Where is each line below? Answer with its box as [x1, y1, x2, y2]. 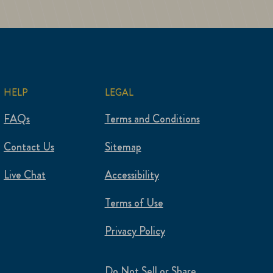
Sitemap [104, 139, 141, 155]
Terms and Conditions [104, 111, 200, 127]
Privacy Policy [104, 223, 165, 239]
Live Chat [3, 167, 46, 183]
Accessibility [104, 167, 159, 183]
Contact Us [3, 139, 54, 155]
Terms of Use [104, 195, 163, 211]
